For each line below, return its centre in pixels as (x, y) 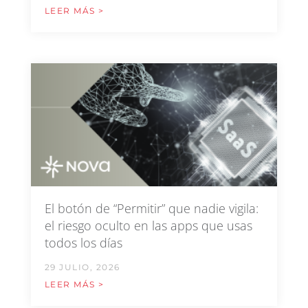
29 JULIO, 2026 (82, 267)
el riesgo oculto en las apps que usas (148, 226)
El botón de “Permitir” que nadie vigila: (151, 209)
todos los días (83, 243)
